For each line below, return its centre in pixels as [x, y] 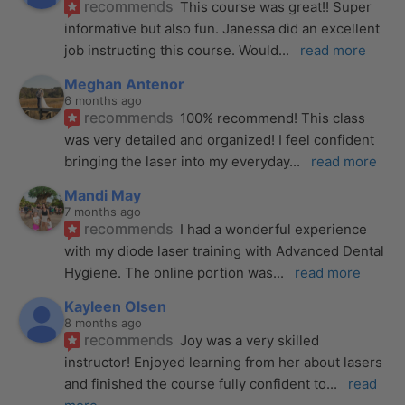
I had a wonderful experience [274, 229]
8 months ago [104, 322]
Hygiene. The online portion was [169, 272]
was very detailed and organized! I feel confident [220, 139]
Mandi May [103, 195]
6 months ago [104, 100]
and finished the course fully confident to [196, 383]
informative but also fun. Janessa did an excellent [222, 28]
